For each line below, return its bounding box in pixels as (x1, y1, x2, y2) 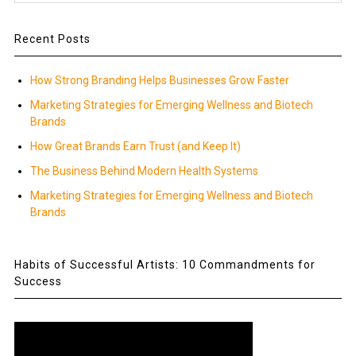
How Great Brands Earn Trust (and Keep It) (29, 140, 241, 153)
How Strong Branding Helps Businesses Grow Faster (29, 74, 289, 87)
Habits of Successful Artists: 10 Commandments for (14, 258, 315, 271)
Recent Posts (14, 33, 91, 45)
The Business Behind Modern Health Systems (29, 164, 258, 177)
